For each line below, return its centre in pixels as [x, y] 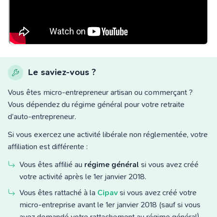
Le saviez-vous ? [62, 72]
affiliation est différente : [50, 146]
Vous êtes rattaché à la [58, 192]
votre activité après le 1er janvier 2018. [85, 176]
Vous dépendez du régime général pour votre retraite [96, 104]
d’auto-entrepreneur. [45, 116]
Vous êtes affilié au [51, 164]
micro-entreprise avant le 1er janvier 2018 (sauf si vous [110, 204]
